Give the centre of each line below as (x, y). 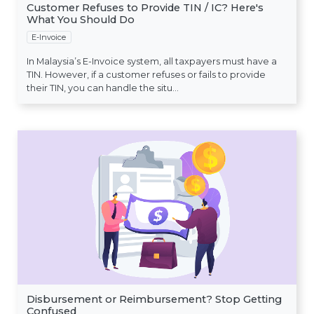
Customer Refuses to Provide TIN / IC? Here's (145, 8)
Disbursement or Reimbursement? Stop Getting (154, 299)
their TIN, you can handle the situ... (102, 88)
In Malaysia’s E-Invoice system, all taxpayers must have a (151, 61)
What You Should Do (80, 20)
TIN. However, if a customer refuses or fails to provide (146, 74)
